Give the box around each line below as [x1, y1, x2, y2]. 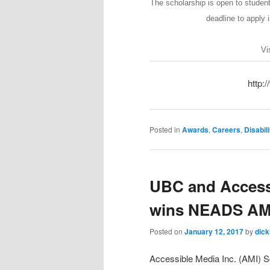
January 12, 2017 [184, 225, 243, 237]
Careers [212, 124, 240, 136]
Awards [182, 124, 209, 136]
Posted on [149, 225, 184, 236]
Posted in [149, 124, 180, 135]
